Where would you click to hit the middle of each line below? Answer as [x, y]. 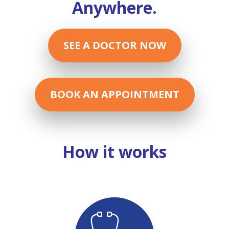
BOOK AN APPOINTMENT [114, 94]
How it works [114, 152]
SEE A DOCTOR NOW [114, 45]
